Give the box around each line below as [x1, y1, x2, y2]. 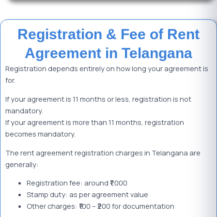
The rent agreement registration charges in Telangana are [5, 147, 201, 157]
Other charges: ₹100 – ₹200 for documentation [26, 201, 174, 211]
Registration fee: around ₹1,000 [26, 178, 127, 188]
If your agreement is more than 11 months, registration [5, 117, 184, 127]
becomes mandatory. [5, 128, 76, 139]
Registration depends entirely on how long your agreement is [5, 63, 208, 74]
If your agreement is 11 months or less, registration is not [5, 93, 191, 104]
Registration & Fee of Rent [17, 26, 200, 43]
